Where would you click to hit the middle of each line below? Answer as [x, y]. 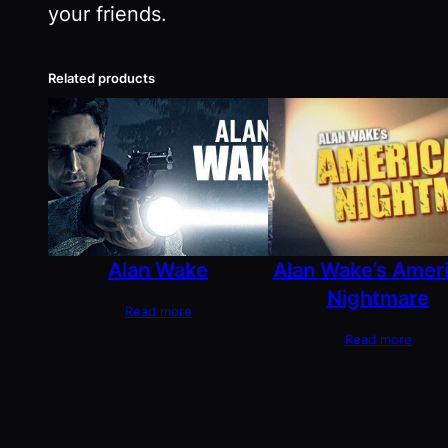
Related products [101, 78]
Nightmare [378, 297]
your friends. [107, 14]
